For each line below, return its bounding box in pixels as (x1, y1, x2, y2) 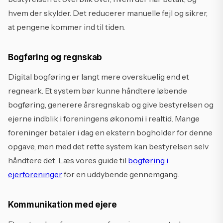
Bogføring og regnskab (8, 52, 102, 62)
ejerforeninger (8, 169, 62, 179)
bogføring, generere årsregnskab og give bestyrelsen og (8, 100, 214, 110)
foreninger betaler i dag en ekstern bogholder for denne (8, 127, 213, 137)
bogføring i (128, 155, 168, 165)
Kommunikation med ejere (8, 200, 117, 210)
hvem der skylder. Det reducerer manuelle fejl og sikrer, (8, 8, 208, 18)
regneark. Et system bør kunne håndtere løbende (8, 86, 187, 96)
